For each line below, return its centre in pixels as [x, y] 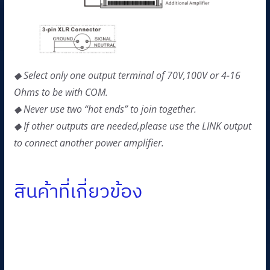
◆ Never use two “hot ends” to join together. [105, 109]
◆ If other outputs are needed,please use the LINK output [132, 126]
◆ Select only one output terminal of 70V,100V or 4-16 [127, 75]
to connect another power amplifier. [89, 143]
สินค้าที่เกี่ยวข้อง [78, 190]
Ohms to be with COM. [61, 92]
